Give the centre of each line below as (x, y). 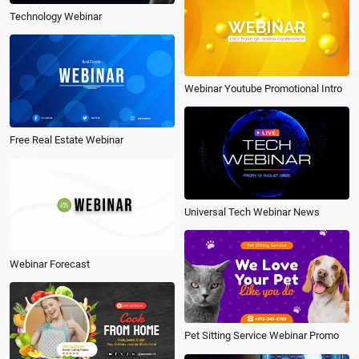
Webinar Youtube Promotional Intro (263, 89)
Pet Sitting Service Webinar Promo (262, 336)
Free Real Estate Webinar (67, 140)
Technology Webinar (56, 17)
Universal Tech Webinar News (252, 212)
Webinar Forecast (50, 264)
